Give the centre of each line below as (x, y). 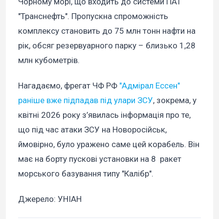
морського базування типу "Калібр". (86, 174)
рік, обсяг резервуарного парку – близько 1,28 (107, 46)
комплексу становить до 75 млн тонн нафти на (107, 31)
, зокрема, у (175, 100)
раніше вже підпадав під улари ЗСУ (86, 100)
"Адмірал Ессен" (149, 86)
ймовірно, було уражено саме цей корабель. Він (109, 144)
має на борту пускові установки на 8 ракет (100, 159)
